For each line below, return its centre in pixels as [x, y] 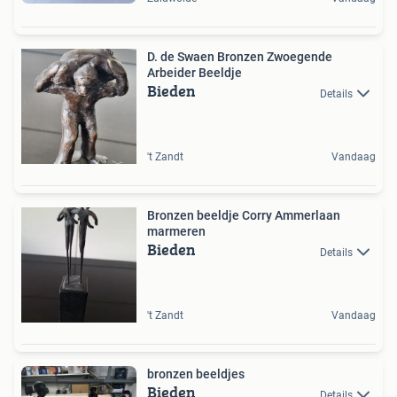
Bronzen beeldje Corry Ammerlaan [244, 216]
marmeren [176, 232]
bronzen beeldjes [196, 374]
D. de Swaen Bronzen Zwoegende [240, 57]
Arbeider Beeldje [195, 73]
